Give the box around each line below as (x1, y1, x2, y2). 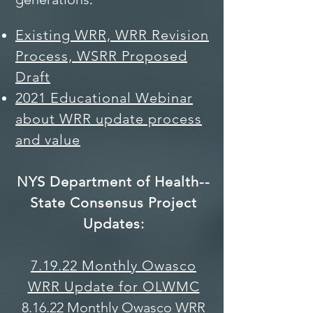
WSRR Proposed (73, 48, 187, 64)
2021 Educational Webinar (15, 89, 193, 106)
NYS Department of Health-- (17, 173, 210, 190)
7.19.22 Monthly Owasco (31, 257, 196, 274)
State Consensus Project (30, 194, 197, 211)
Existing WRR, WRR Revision (15, 27, 209, 43)
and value (15, 131, 80, 148)
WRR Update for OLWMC (27, 278, 200, 295)
